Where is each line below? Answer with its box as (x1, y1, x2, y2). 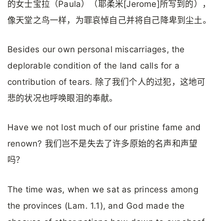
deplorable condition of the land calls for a (7, 61, 180, 71)
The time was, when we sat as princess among (7, 184, 198, 194)
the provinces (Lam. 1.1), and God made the (7, 200, 185, 211)
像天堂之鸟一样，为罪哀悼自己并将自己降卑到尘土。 (7, 15, 211, 25)
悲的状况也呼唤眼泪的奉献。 (7, 93, 118, 104)
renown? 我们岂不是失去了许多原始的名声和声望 (7, 139, 198, 149)
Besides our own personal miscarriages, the (7, 44, 185, 55)
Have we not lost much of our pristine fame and (7, 122, 201, 133)
